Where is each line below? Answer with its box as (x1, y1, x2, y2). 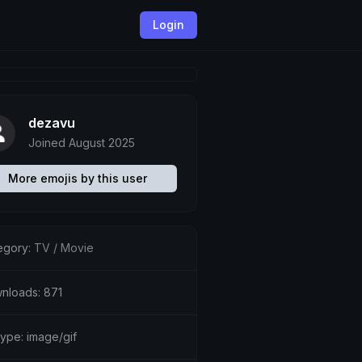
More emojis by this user (7, 171, 147, 185)
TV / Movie (33, 241, 94, 255)
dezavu (27, 115, 75, 131)
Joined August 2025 (27, 136, 135, 149)
